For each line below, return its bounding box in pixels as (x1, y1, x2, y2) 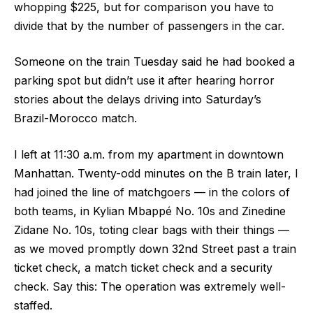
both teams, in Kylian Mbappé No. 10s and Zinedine (14, 203, 286, 218)
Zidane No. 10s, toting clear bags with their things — (14, 222, 289, 237)
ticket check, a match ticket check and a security (14, 260, 272, 275)
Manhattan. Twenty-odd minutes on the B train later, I (14, 166, 298, 180)
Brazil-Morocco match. (14, 111, 140, 126)
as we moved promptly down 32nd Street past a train (14, 241, 296, 256)
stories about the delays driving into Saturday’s (14, 92, 261, 107)
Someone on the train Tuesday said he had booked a (14, 54, 295, 69)
